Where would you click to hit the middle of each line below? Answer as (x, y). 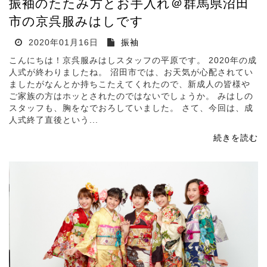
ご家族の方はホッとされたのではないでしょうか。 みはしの (131, 96)
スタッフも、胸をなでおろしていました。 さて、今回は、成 (131, 108)
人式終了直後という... (54, 120)
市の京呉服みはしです (76, 21)
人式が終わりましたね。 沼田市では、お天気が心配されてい (131, 72)
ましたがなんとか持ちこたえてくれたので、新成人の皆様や (130, 84)
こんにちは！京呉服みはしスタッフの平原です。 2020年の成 (133, 60)
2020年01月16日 (62, 43)
